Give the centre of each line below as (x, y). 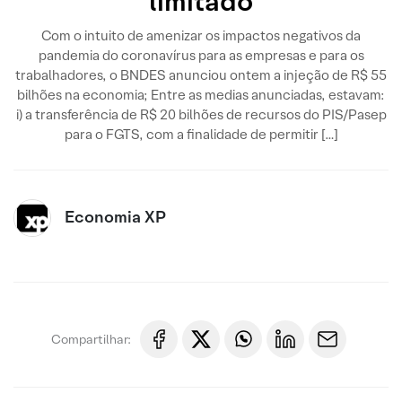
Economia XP (115, 217)
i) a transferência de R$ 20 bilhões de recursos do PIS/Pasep (201, 114)
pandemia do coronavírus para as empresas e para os (201, 55)
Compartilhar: (91, 339)
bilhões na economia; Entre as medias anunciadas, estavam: (201, 95)
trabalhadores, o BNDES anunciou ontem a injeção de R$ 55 (201, 75)
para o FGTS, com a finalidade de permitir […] (201, 134)
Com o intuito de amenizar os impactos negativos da (201, 35)
